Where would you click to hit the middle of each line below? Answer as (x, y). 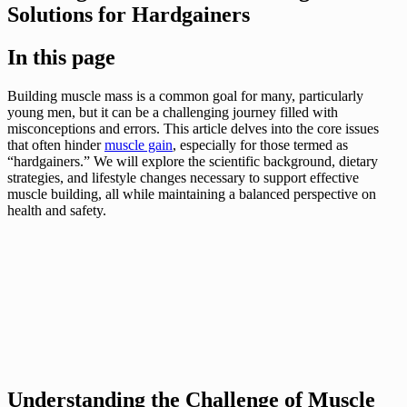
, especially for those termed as (260, 144)
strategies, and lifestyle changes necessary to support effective (183, 177)
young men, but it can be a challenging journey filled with (173, 112)
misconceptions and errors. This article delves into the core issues (193, 128)
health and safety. (57, 210)
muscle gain (139, 144)
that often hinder (56, 144)
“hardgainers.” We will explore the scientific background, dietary (193, 161)
